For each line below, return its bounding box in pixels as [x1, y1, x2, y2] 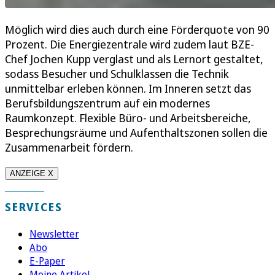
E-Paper [29, 254, 65, 268]
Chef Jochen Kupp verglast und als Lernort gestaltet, [5, 51, 263, 66]
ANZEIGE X [10, 168, 53, 178]
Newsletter [29, 227, 79, 241]
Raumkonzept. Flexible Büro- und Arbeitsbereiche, [5, 110, 251, 125]
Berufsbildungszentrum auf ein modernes [5, 95, 210, 110]
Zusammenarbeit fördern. [5, 139, 136, 155]
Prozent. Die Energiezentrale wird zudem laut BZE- [5, 36, 254, 52]
